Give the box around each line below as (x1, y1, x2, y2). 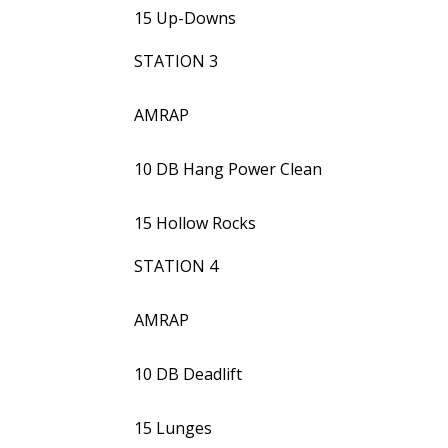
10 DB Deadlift (134, 363, 243, 385)
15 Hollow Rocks (134, 212, 257, 234)
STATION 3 (134, 50, 219, 72)
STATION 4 (134, 255, 219, 277)
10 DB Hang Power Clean (134, 158, 323, 180)
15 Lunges (134, 417, 213, 439)
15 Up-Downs (134, 7, 237, 29)
